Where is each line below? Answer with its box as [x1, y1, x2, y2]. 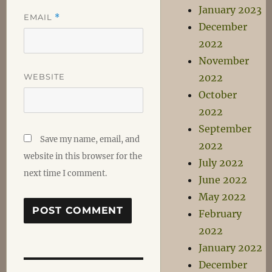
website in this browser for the [23, 151, 142, 161]
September [199, 123, 252, 135]
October [199, 89, 237, 101]
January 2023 [199, 4, 262, 16]
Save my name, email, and [39, 134, 140, 144]
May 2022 [199, 191, 246, 203]
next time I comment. [23, 168, 107, 178]
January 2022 [199, 242, 263, 254]
